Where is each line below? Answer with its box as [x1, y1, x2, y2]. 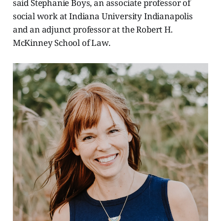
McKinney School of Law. [12, 37, 110, 49]
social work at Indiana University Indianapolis [12, 10, 193, 22]
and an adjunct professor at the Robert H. [12, 24, 173, 36]
